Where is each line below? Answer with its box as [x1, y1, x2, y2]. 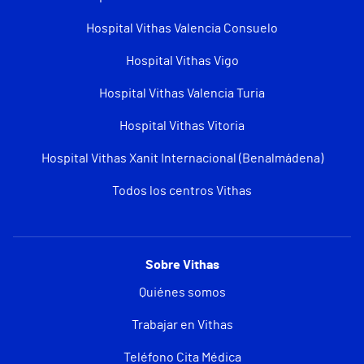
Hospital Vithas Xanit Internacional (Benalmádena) [41, 152, 323, 166]
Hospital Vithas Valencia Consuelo [86, 22, 278, 36]
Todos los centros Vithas [112, 184, 252, 198]
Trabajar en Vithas [131, 318, 233, 332]
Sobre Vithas [145, 258, 219, 272]
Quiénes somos [138, 286, 226, 300]
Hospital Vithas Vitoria [119, 119, 245, 133]
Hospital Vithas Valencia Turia [99, 87, 265, 101]
